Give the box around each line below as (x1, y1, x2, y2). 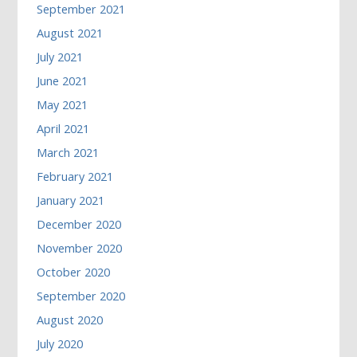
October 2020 (37, 265, 111, 280)
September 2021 (37, 2, 126, 18)
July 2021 (37, 49, 84, 65)
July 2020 (37, 336, 84, 352)
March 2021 (37, 145, 100, 161)
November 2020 (37, 241, 123, 257)
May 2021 (37, 97, 88, 113)
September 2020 (37, 288, 126, 304)
